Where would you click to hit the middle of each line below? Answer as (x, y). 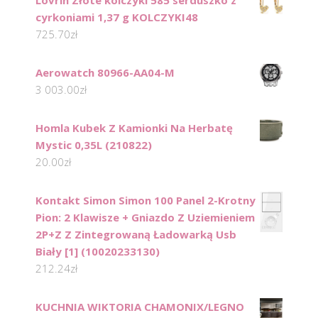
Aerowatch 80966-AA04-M (105, 73)
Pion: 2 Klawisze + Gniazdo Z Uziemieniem (145, 218)
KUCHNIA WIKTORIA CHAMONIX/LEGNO (140, 307)
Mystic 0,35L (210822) (94, 145)
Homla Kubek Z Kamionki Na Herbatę (134, 128)
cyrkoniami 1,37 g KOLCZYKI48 (117, 17)
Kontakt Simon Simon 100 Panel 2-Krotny (146, 201)
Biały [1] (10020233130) (98, 252)
